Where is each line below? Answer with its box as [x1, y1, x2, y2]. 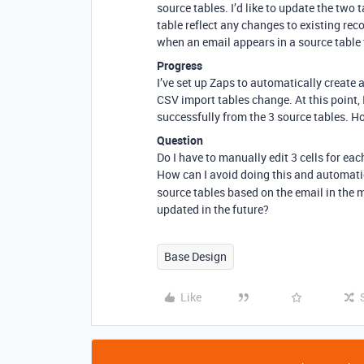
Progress [157, 58, 202, 73]
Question [157, 132, 203, 148]
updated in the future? [157, 201, 269, 217]
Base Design [164, 249, 227, 264]
